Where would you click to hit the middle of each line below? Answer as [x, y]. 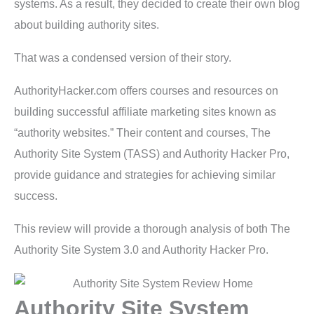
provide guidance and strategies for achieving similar [145, 175]
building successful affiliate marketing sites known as [145, 112]
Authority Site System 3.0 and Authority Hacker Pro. [141, 250]
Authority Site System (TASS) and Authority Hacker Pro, [152, 154]
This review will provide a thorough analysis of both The [152, 229]
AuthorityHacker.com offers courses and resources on [146, 91]
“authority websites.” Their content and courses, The [142, 133]
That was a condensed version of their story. [123, 58]
